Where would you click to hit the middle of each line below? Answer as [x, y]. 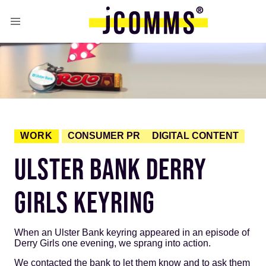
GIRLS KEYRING [85, 202]
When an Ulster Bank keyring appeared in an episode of [132, 232]
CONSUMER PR [104, 136]
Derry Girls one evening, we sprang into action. [113, 243]
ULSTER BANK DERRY [110, 168]
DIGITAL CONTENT [195, 136]
